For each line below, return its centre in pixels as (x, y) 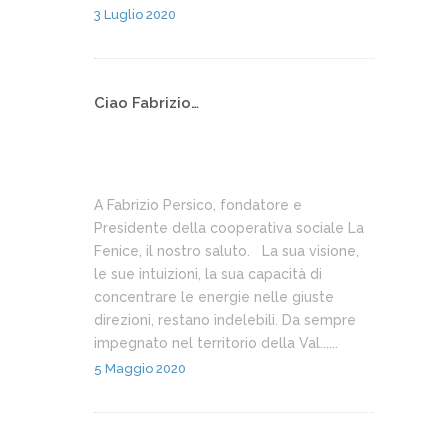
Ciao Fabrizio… (146, 103)
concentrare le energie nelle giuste (214, 297)
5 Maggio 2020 (140, 369)
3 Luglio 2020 (135, 15)
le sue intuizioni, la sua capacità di (208, 274)
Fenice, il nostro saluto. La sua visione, (226, 251)
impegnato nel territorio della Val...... (216, 343)
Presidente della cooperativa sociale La (229, 228)
